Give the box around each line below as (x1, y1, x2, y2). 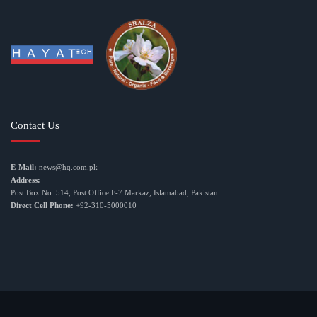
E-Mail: (11, 163, 37, 172)
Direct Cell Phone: (11, 201, 74, 210)
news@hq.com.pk (39, 163, 98, 172)
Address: (11, 175, 40, 185)
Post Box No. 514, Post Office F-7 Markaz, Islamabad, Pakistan (11, 188, 218, 197)
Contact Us (11, 120, 59, 132)
